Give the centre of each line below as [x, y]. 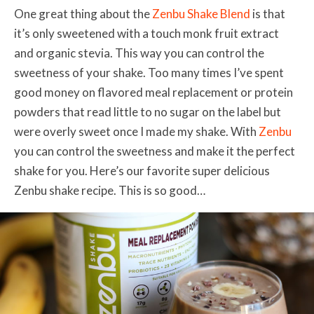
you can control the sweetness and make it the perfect [155, 151]
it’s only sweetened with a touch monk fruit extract [146, 34]
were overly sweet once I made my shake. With [136, 132]
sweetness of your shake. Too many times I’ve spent [149, 73]
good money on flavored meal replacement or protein [153, 93]
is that [268, 14]
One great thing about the [83, 14]
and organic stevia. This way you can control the [139, 53]
